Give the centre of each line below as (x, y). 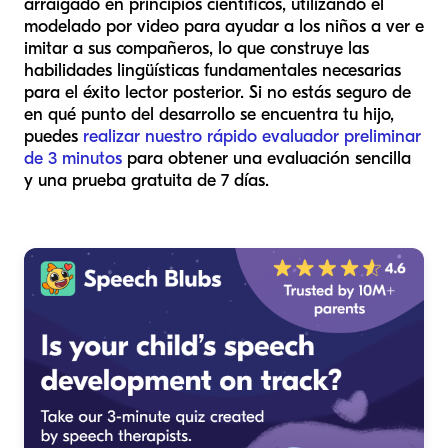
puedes (53, 136)
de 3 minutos (73, 158)
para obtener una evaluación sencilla (266, 158)
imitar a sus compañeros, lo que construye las (196, 48)
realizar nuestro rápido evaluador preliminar (252, 136)
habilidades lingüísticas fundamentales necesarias (212, 70)
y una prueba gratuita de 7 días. (146, 180)
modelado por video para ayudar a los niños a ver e (224, 26)
